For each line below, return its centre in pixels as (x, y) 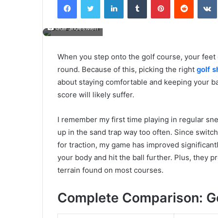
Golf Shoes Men (76, 28)
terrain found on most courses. (110, 170)
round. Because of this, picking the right (127, 70)
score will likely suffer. (96, 95)
